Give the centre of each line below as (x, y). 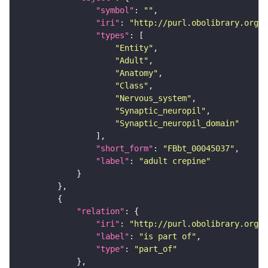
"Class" (132, 85)
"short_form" (124, 148)
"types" (112, 35)
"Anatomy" (136, 73)
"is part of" (167, 236)
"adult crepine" (175, 161)
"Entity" (134, 48)
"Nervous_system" (153, 98)
